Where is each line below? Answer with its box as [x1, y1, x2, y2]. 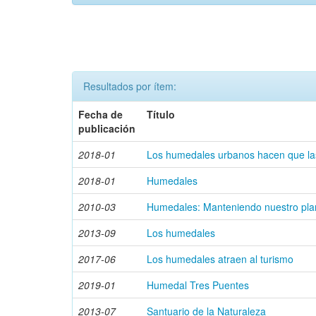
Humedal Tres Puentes [147, 278, 249, 292]
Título [147, 107, 175, 121]
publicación [78, 121, 135, 135]
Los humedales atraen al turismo [147, 252, 293, 266]
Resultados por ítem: [83, 79, 176, 93]
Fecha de [78, 107, 123, 121]
